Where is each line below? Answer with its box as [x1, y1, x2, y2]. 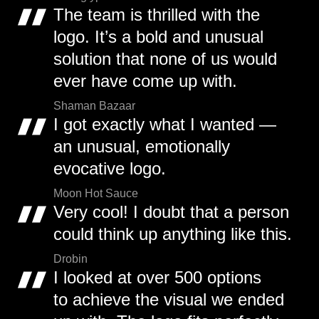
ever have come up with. [53, 71, 237, 91]
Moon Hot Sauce [53, 187, 138, 200]
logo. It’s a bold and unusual [53, 27, 263, 47]
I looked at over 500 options [53, 268, 261, 288]
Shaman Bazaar [53, 100, 135, 113]
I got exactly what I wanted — [53, 115, 276, 135]
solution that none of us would [53, 49, 277, 69]
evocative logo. [53, 159, 166, 179]
